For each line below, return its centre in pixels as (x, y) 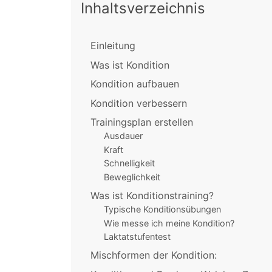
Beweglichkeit (132, 177)
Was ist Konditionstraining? (152, 195)
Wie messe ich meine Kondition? (169, 223)
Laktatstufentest (137, 237)
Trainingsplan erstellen (142, 122)
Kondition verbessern (139, 103)
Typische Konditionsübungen (162, 209)
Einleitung (113, 46)
